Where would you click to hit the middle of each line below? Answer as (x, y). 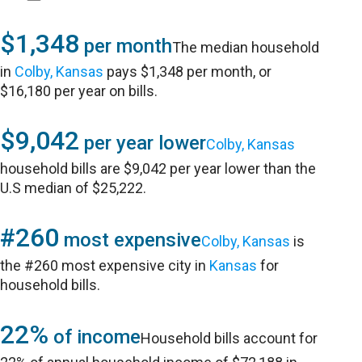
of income (95, 337)
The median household (246, 47)
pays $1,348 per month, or (188, 72)
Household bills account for (229, 338)
